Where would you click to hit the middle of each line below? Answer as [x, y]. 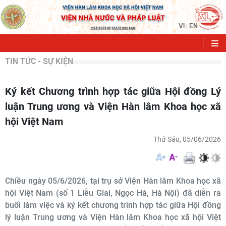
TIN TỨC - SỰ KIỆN [39, 61]
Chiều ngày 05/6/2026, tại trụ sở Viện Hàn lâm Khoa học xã [113, 181]
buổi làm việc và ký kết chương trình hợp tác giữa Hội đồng [113, 205]
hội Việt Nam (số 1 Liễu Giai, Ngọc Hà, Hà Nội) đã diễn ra [113, 193]
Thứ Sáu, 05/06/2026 [187, 139]
